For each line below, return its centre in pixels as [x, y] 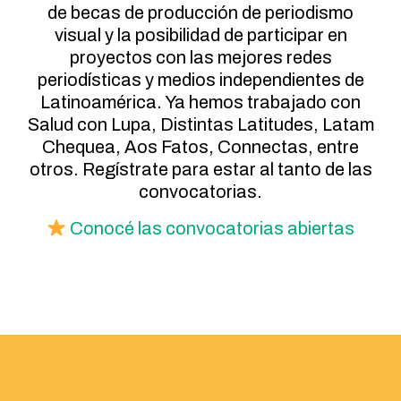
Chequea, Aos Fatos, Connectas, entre [200, 147]
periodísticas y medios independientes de [200, 80]
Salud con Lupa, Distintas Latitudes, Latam [200, 124]
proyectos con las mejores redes [200, 57]
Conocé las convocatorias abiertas [213, 228]
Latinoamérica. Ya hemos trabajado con [200, 102]
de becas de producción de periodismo [200, 13]
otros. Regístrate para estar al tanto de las [200, 169]
